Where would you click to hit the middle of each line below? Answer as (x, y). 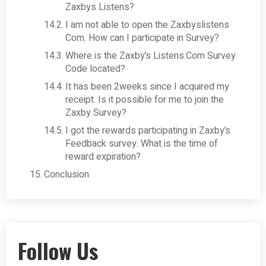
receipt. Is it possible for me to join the (145, 99)
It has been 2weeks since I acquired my (148, 86)
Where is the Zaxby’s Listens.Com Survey (151, 56)
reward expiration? (103, 156)
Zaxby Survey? (96, 113)
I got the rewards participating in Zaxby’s (148, 130)
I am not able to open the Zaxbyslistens (148, 25)
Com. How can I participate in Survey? (142, 38)
